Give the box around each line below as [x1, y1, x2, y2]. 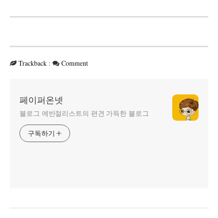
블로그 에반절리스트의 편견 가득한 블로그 [19, 109, 149, 117]
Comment [61, 58, 88, 68]
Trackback [18, 58, 47, 68]
